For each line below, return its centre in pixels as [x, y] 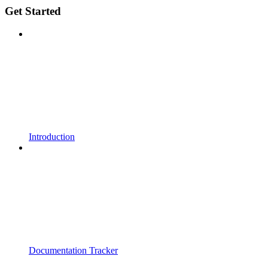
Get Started [33, 11]
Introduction [52, 137]
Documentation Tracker [73, 251]
